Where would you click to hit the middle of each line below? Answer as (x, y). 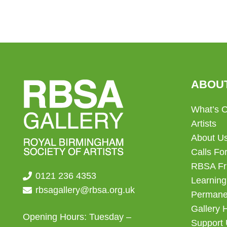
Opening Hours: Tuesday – (77, 217)
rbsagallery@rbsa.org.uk (85, 190)
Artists (204, 124)
